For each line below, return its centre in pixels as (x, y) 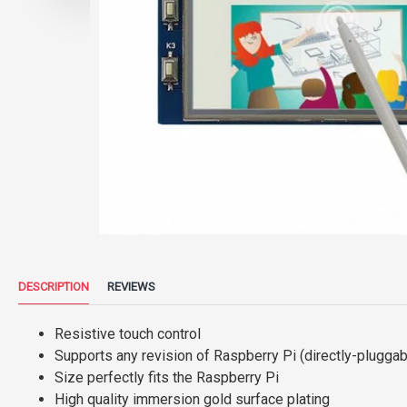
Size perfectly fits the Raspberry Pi (167, 377)
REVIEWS (131, 287)
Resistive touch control (128, 334)
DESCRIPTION (54, 287)
